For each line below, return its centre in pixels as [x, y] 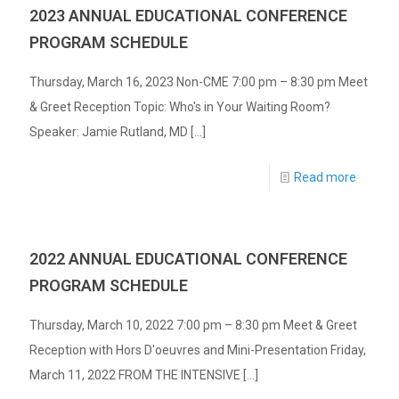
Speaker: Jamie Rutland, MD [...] [118, 131]
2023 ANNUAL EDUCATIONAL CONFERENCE [188, 15]
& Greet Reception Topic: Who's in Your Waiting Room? [180, 106]
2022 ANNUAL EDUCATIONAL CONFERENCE [188, 258]
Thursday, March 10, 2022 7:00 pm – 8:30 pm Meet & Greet [193, 325]
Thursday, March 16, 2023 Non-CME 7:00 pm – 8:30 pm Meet [199, 81]
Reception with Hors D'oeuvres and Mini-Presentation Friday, [198, 350]
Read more [325, 177]
